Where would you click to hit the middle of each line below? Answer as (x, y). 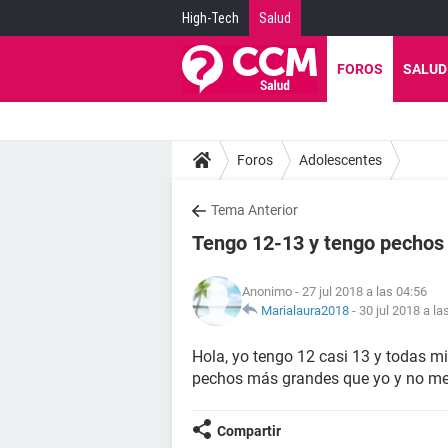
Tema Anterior (254, 210)
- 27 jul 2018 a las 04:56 (359, 291)
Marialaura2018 (305, 310)
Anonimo (267, 291)
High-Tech (210, 18)
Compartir (249, 431)
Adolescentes (340, 159)
